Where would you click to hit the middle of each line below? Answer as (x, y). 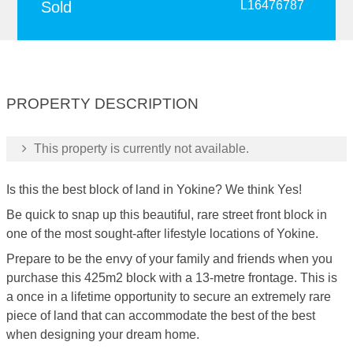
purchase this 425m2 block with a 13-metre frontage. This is (172, 278)
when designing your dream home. (103, 334)
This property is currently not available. (140, 149)
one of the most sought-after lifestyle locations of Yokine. (162, 234)
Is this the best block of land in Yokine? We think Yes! (154, 190)
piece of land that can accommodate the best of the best (161, 316)
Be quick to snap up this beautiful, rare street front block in (167, 215)
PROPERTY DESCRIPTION (102, 104)
